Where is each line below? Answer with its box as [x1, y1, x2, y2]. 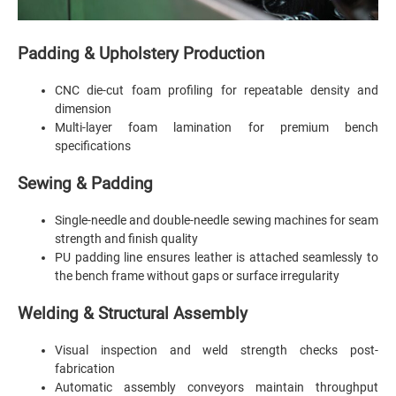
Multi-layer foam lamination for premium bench [55, 119, 378, 134]
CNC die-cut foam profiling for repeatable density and [55, 82, 378, 97]
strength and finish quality [55, 231, 198, 246]
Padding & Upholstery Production [18, 43, 264, 64]
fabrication [55, 361, 115, 376]
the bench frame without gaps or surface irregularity [55, 268, 339, 283]
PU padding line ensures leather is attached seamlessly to [55, 249, 378, 264]
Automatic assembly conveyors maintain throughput [55, 379, 378, 394]
